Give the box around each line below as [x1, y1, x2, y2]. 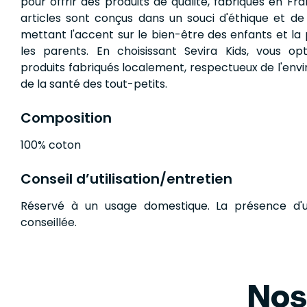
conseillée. [21, 214, 77, 230]
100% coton [21, 136, 81, 153]
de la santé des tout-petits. [21, 75, 167, 92]
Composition [21, 108, 112, 127]
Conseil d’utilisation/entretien [21, 169, 232, 188]
